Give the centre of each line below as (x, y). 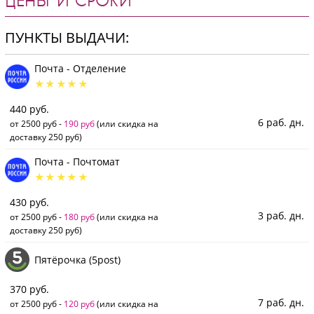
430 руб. (29, 203)
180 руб (79, 217)
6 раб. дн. (281, 123)
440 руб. (29, 109)
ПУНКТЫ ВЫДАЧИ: (67, 37)
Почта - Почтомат (77, 162)
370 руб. (29, 289)
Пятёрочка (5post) (77, 259)
